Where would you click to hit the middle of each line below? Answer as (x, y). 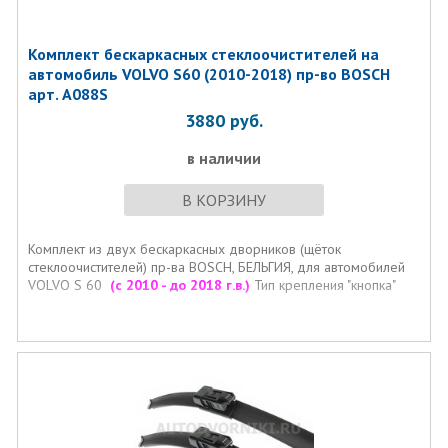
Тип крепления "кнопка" (322, 285)
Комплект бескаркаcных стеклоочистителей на (203, 54)
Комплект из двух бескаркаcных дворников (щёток (184, 249)
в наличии (223, 158)
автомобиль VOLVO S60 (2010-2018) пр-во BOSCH (208, 74)
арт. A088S (67, 94)
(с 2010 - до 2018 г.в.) (179, 285)
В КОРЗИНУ (223, 200)
